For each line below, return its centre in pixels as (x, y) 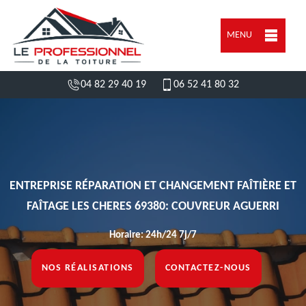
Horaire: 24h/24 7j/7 (153, 235)
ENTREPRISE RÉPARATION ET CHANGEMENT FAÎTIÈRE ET (153, 186)
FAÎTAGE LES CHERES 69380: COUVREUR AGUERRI (153, 207)
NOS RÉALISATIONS (87, 268)
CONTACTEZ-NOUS (208, 268)
